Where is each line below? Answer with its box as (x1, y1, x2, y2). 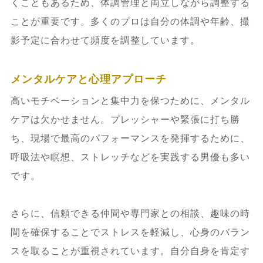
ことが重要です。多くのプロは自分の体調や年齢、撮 (10, 16, 250, 26)
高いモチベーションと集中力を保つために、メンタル (10, 95, 250, 106)
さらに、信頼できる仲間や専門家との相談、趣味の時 (10, 208, 250, 218)
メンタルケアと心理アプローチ (10, 73, 167, 85)
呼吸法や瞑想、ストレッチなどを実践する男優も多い (10, 151, 250, 162)
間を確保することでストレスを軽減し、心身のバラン (10, 227, 250, 237)
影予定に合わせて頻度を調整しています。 (10, 35, 200, 45)
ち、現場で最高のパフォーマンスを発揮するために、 (10, 133, 250, 143)
